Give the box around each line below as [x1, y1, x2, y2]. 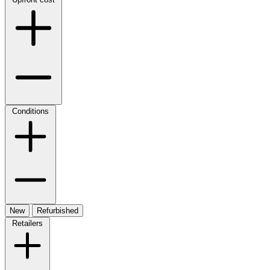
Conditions [12, 106, 49, 116]
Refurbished [37, 206, 78, 215]
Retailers [12, 218, 43, 228]
